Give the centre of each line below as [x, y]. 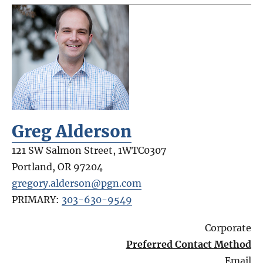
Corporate [228, 227]
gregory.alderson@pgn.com [77, 183]
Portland [32, 166]
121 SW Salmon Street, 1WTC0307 [89, 150]
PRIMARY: [37, 199]
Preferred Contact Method [188, 244]
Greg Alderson [72, 131]
